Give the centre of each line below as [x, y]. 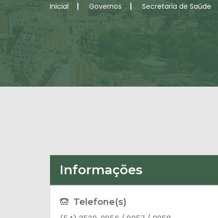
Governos [105, 6]
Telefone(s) [100, 202]
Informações [101, 170]
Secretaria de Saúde [177, 6]
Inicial [59, 6]
